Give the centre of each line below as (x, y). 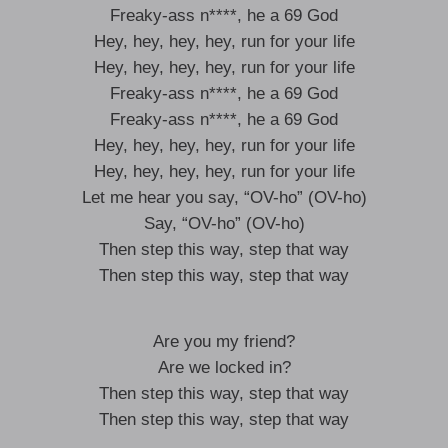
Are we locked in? (224, 367)
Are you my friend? (224, 341)
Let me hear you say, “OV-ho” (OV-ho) (224, 197)
